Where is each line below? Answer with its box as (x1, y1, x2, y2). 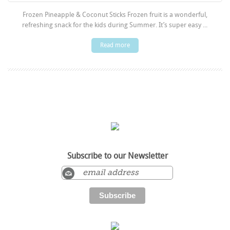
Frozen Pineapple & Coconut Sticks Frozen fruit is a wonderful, (22, 11, 207, 19)
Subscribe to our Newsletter (67, 151, 168, 161)
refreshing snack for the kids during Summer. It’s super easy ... (22, 21, 208, 29)
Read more (100, 42, 130, 49)
